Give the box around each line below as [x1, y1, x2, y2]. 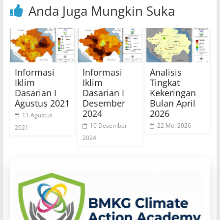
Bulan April [150, 97, 196, 109]
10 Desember [89, 121, 127, 130]
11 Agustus [22, 110, 53, 119]
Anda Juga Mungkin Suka [28, 2, 175, 20]
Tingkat [150, 76, 180, 88]
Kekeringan [150, 86, 196, 99]
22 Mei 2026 [157, 121, 192, 130]
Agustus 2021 [14, 97, 70, 109]
